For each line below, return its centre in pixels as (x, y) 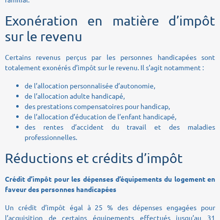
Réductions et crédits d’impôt (94, 158)
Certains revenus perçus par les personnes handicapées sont (110, 57)
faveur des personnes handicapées (61, 189)
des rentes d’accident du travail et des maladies (120, 126)
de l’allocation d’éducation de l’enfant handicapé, (100, 116)
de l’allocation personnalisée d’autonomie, (90, 85)
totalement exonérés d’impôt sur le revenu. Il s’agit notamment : (104, 67)
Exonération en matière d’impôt (110, 20)
